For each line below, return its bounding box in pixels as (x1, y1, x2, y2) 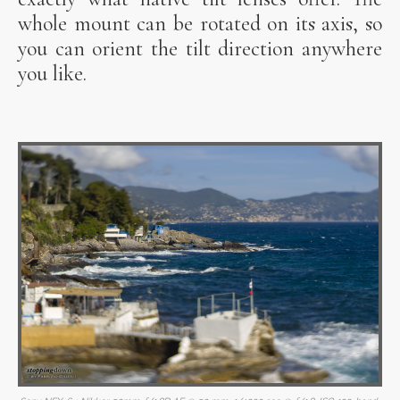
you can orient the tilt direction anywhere (18, 35, 382, 62)
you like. (18, 60, 87, 87)
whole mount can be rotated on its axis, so (18, 10, 382, 37)
